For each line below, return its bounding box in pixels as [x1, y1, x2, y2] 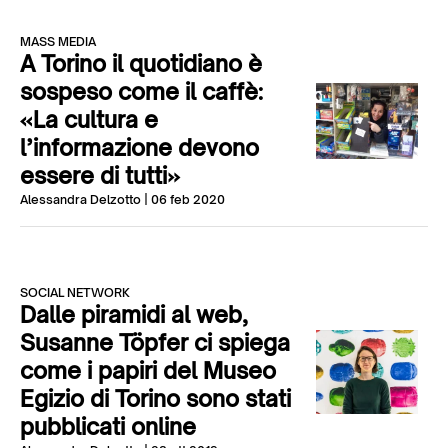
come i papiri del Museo [20, 357, 276, 384]
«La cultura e [20, 106, 158, 133]
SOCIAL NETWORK [20, 285, 130, 300]
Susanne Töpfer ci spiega [20, 329, 290, 356]
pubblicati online [20, 413, 196, 440]
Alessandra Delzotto [20, 192, 141, 207]
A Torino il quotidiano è [20, 50, 262, 77]
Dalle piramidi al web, [20, 301, 248, 328]
